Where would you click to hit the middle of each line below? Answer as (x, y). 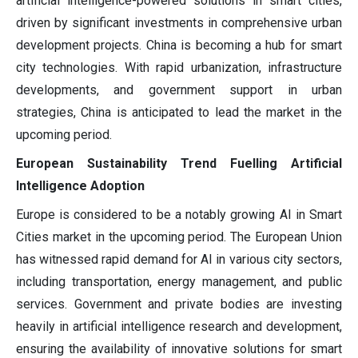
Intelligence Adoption (80, 186)
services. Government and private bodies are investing (179, 304)
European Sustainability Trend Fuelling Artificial (179, 164)
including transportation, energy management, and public (179, 282)
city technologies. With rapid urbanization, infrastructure (179, 68)
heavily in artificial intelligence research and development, (179, 327)
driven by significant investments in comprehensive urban (179, 23)
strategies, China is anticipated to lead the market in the (179, 113)
